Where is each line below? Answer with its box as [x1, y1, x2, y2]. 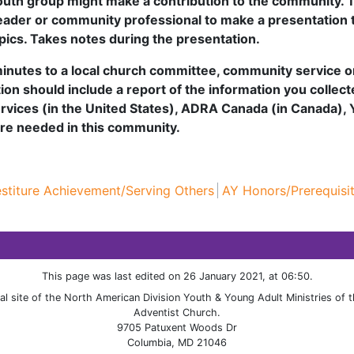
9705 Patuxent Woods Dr [117, 322, 237, 334]
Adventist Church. [134, 307, 220, 319]
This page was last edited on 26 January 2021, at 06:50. [41, 270, 313, 283]
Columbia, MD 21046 [127, 337, 227, 349]
